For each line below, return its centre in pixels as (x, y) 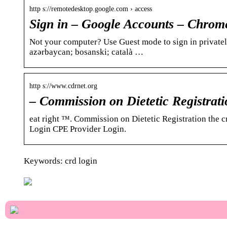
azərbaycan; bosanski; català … (86, 52)
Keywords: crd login (61, 161)
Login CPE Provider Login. (78, 129)
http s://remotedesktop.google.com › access (91, 9)
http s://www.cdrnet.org (63, 86)
